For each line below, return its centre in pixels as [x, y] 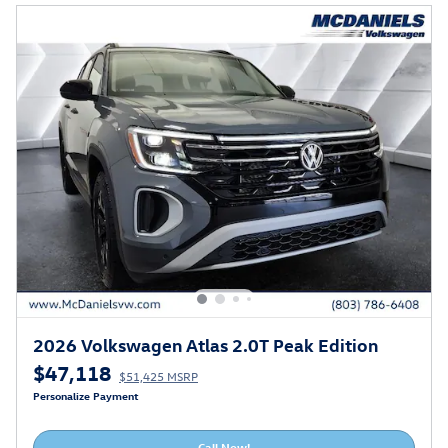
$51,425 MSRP [158, 375]
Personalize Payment [86, 395]
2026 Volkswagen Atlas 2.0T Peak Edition [205, 344]
